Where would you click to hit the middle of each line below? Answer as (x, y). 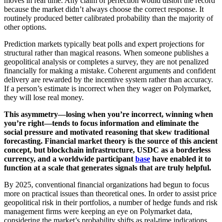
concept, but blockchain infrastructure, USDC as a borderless (107, 150)
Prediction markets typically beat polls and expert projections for (104, 44)
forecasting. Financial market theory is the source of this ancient (111, 141)
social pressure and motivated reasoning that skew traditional (107, 132)
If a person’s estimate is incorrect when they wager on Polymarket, (108, 89)
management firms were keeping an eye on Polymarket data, (98, 212)
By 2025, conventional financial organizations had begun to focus (107, 185)
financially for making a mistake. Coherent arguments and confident (110, 71)
